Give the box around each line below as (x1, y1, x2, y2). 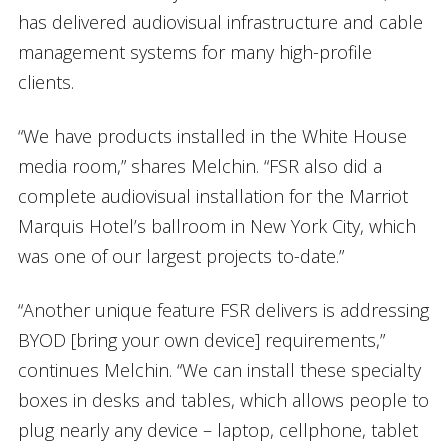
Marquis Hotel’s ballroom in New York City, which (17, 213, 416, 238)
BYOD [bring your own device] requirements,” (17, 327, 385, 352)
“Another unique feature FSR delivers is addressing (17, 297, 429, 322)
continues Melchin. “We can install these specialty (17, 357, 421, 382)
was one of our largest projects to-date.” (17, 243, 344, 268)
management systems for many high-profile (17, 39, 372, 64)
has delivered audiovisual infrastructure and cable (17, 9, 423, 34)
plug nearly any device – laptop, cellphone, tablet (17, 417, 418, 442)
